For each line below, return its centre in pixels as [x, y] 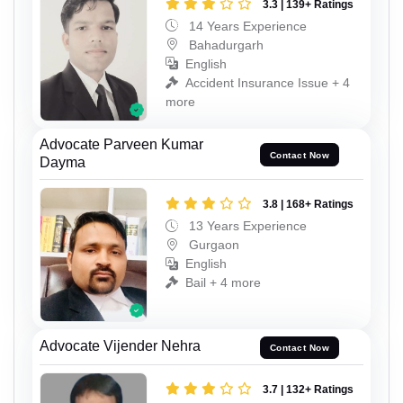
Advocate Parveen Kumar [121, 144]
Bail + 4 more [223, 282]
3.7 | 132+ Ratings [308, 390]
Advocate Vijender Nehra [120, 346]
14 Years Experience [246, 26]
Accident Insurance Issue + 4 [268, 82]
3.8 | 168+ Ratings [308, 204]
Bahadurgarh [224, 45]
